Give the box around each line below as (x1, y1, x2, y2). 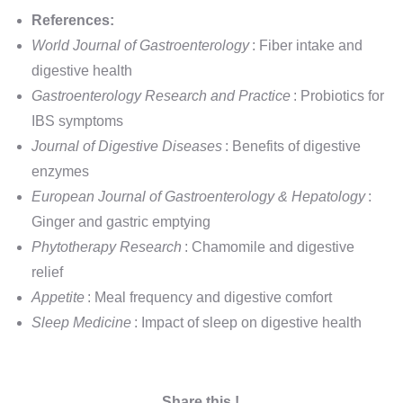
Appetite (31, 290, 85, 305)
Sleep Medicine (31, 315, 131, 330)
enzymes (31, 164, 89, 179)
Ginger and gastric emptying (31, 214, 210, 229)
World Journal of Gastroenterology (31, 38, 249, 53)
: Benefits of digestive (225, 139, 361, 154)
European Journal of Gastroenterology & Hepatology (31, 189, 365, 204)
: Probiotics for (293, 88, 384, 103)
